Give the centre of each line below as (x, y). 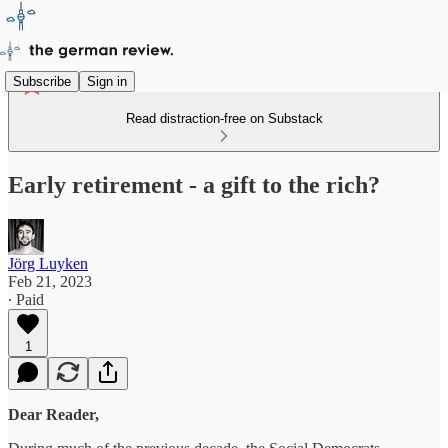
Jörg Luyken (48, 263)
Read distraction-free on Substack (224, 118)
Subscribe (42, 81)
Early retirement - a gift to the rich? (194, 184)
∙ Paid (26, 299)
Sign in (107, 81)
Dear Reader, (53, 414)
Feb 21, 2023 (50, 281)
